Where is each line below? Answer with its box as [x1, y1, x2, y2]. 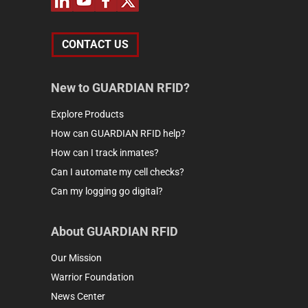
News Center [51, 290, 105, 302]
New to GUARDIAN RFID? [51, 80, 190, 95]
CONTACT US [61, 37, 129, 51]
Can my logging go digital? [51, 185, 163, 197]
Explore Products [51, 108, 124, 120]
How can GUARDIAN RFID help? [51, 127, 186, 139]
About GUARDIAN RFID [51, 223, 178, 239]
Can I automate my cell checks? [51, 166, 184, 177]
